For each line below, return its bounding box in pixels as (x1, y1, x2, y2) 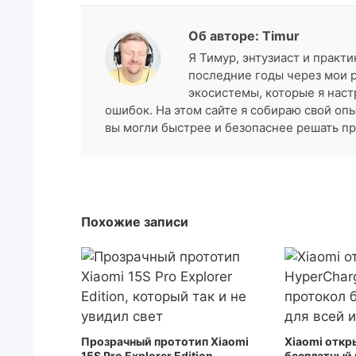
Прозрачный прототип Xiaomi (81, 335, 249, 348)
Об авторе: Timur (188, 28, 300, 44)
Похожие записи (81, 214, 188, 230)
